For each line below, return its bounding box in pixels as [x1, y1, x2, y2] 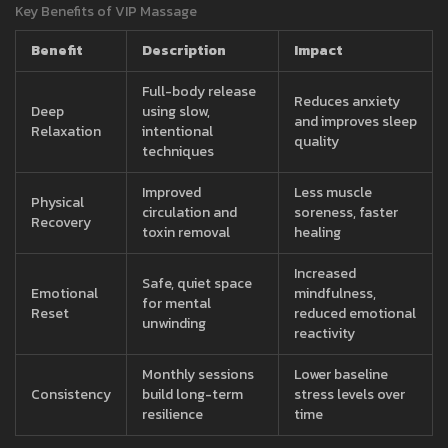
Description [142, 40, 226, 62]
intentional [142, 121, 213, 143]
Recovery [31, 212, 91, 234]
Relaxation [31, 121, 101, 143]
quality [294, 131, 339, 153]
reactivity [294, 323, 355, 345]
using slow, [142, 101, 210, 123]
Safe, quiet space [142, 273, 252, 295]
